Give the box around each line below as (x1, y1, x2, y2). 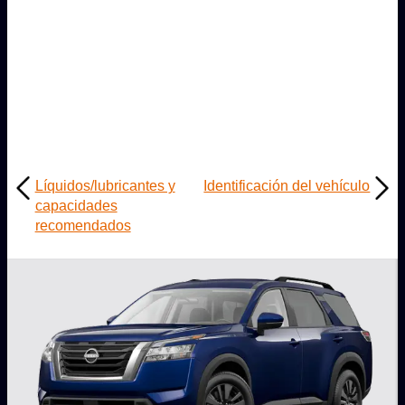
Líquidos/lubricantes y (34, 178, 175, 194)
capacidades (34, 198, 118, 214)
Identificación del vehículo (203, 178, 371, 194)
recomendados (34, 218, 131, 234)
